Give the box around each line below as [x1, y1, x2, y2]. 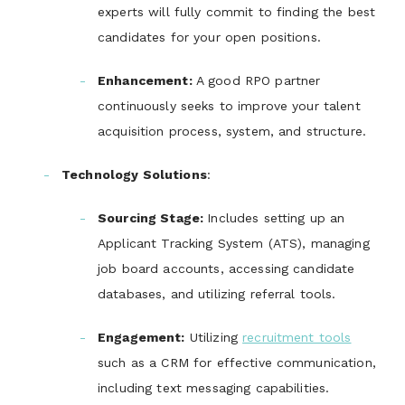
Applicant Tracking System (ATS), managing [98, 236, 370, 251]
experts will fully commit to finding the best [98, 5, 376, 20]
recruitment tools [242, 330, 352, 345]
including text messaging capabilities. [98, 381, 330, 396]
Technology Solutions [61, 167, 207, 183]
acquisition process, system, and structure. [98, 124, 367, 139]
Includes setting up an [207, 211, 345, 226]
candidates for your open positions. [98, 30, 321, 45]
